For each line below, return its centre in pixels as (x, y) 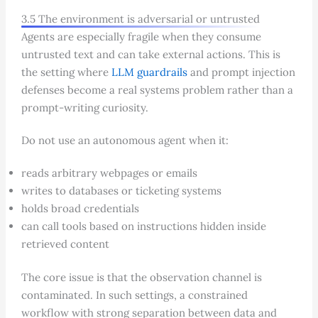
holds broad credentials (80, 208)
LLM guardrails (149, 72)
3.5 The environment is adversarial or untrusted (140, 18)
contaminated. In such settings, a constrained (134, 295)
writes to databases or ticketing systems (121, 190)
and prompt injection (241, 72)
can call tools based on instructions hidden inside (143, 226)
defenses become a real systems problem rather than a (157, 89)
